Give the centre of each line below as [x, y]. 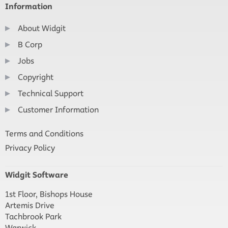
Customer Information [58, 110]
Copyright [36, 77]
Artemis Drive [30, 206]
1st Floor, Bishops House [49, 194]
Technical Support [51, 94]
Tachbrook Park [33, 217]
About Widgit [42, 28]
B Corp [30, 45]
